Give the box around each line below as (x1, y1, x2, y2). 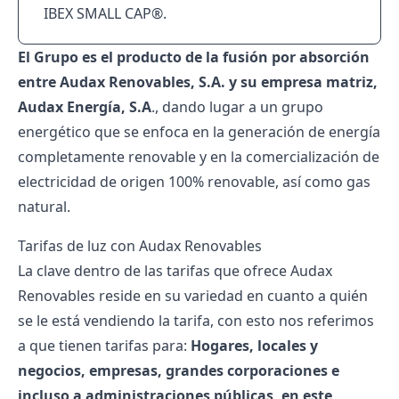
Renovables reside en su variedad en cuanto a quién (18, 286, 368, 305)
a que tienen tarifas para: (18, 336, 191, 355)
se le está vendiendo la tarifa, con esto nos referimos (18, 311, 374, 330)
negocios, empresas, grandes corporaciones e (18, 361, 339, 380)
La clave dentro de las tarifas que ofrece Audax (18, 261, 332, 281)
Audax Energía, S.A (18, 97, 151, 117)
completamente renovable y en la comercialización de (18, 147, 379, 167)
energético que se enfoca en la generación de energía (18, 122, 380, 142)
